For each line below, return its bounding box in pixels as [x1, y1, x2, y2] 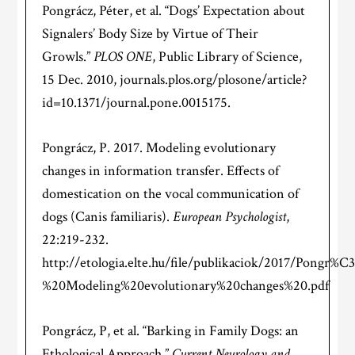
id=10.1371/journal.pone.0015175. [42, 93, 231, 112]
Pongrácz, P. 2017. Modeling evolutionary [42, 138, 277, 157]
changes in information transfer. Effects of [42, 161, 280, 180]
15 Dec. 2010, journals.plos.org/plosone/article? [42, 70, 307, 89]
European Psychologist [173, 207, 287, 226]
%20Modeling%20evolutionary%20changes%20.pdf [42, 276, 330, 295]
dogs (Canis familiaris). [42, 207, 174, 226]
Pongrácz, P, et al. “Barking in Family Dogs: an [42, 321, 300, 340]
